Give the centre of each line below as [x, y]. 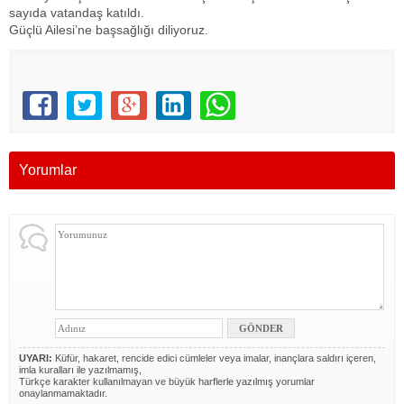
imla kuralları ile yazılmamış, [80, 370]
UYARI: [36, 358]
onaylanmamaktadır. [63, 393]
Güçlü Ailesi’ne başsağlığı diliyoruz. [109, 30]
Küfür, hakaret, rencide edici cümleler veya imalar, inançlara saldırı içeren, [214, 358]
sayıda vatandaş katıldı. [77, 13]
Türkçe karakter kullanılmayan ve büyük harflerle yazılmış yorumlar [167, 381]
